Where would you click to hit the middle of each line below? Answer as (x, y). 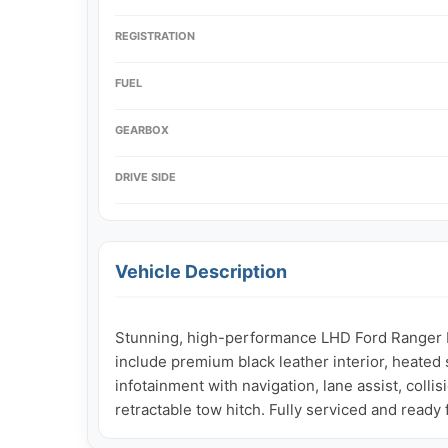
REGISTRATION (155, 35)
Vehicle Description (201, 271)
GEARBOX (142, 129)
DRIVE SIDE (145, 176)
